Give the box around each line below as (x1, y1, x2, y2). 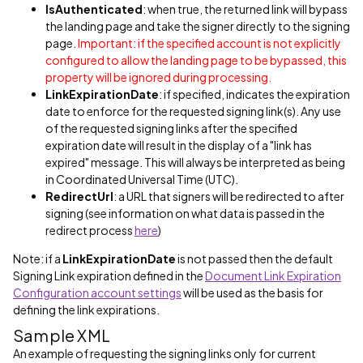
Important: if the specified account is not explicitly (78, 36, 341, 50)
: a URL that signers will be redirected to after (113, 189, 344, 203)
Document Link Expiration (205, 268, 341, 283)
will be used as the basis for (181, 285, 323, 300)
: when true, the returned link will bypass (143, 2, 348, 16)
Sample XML (13, 325, 110, 345)
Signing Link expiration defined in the (13, 268, 205, 283)
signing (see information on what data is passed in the (45, 206, 325, 220)
